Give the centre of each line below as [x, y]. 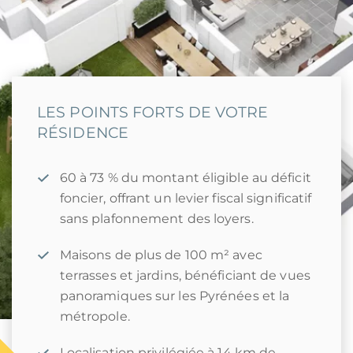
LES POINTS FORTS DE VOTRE [153, 112]
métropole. [95, 316]
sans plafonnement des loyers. [156, 219]
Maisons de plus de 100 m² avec [161, 255]
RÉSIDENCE [83, 132]
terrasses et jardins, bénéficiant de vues [185, 275]
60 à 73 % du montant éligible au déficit [185, 178]
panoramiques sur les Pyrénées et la [175, 296]
